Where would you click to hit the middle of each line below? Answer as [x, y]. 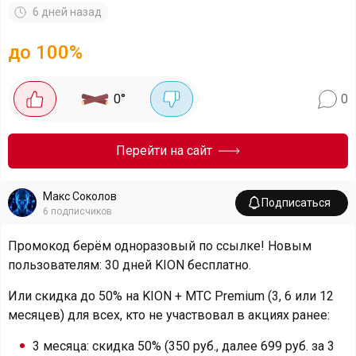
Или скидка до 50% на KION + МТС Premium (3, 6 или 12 [171, 296]
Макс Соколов [80, 196]
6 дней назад [67, 12]
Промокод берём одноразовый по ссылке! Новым [160, 246]
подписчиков [81, 211]
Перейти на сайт [164, 151]
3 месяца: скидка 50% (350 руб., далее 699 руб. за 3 [184, 346]
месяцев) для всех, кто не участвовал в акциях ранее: [169, 315]
